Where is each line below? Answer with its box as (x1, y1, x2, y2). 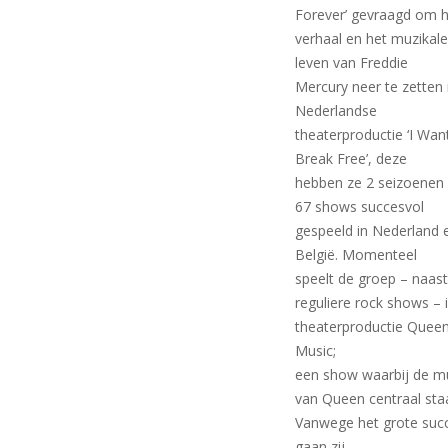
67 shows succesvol (295, 196, 425, 216)
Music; (295, 340, 337, 360)
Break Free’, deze (295, 148, 408, 168)
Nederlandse (295, 100, 378, 120)
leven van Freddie (295, 52, 409, 72)
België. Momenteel (295, 244, 418, 264)
